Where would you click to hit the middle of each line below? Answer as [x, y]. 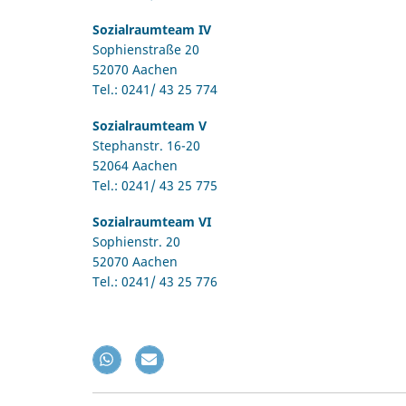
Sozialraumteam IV [152, 29]
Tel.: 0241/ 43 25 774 [155, 89]
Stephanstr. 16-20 [146, 146]
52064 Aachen [135, 166]
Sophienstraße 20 [146, 49]
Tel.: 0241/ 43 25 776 [155, 282]
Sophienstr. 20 [136, 242]
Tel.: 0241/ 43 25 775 [155, 186]
